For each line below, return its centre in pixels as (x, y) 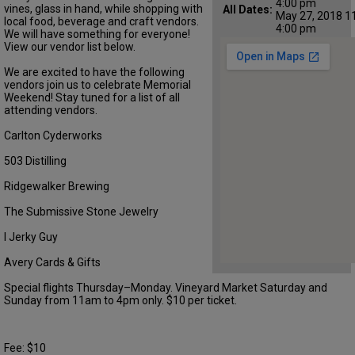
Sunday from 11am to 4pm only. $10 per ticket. (120, 300)
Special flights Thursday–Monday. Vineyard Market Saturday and (166, 287)
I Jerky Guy (31, 237)
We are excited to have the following (94, 72)
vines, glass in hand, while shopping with (103, 8)
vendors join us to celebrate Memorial (97, 84)
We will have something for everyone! (97, 34)
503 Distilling (35, 160)
